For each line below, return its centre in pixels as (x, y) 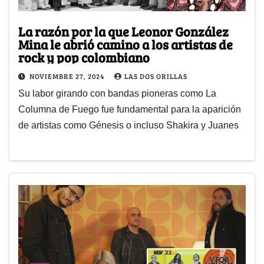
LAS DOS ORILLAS (156, 76)
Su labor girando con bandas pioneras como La (117, 94)
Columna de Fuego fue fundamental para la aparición (130, 110)
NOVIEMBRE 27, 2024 (68, 76)
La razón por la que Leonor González (123, 32)
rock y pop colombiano (84, 57)
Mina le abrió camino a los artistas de (126, 44)
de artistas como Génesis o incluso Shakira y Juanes (128, 126)
